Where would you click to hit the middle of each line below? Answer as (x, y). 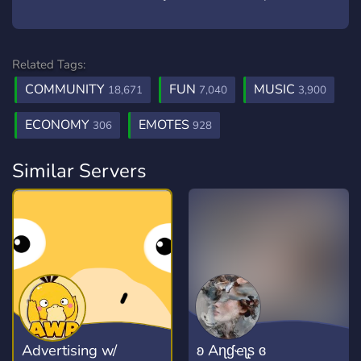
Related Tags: (49, 64)
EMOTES (166, 125)
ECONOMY (59, 125)
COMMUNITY (66, 89)
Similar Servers (79, 171)
